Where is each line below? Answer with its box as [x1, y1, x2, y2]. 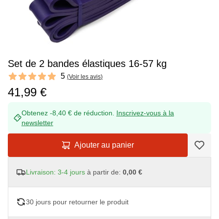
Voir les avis [69, 73, 101, 80]
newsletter [21, 119, 53, 127]
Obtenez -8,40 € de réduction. [21, 109, 116, 117]
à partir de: [85, 168, 123, 176]
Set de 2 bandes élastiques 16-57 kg [8, 58, 167, 69]
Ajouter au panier [74, 141, 134, 149]
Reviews [7, 71, 38, 80]
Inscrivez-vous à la [116, 109, 174, 117]
